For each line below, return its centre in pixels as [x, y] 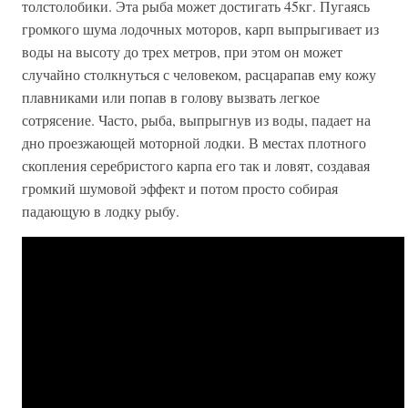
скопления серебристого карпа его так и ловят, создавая [196, 166]
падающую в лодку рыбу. [101, 211]
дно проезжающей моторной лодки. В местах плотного [194, 143]
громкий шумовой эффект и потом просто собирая [180, 189]
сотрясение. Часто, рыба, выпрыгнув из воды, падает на [196, 120]
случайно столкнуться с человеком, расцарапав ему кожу [199, 75]
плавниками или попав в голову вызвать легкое [171, 97]
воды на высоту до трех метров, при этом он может [182, 52]
